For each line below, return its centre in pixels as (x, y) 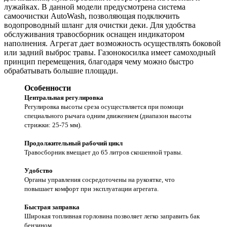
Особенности (48, 88)
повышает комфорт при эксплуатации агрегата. (91, 188)
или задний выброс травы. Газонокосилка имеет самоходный (110, 52)
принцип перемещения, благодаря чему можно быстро (99, 61)
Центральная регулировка (64, 97)
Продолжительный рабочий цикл (73, 143)
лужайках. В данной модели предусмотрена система (95, 7)
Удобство (39, 170)
